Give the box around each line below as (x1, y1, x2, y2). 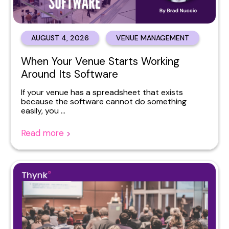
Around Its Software (21, 67, 118, 81)
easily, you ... (21, 105, 65, 116)
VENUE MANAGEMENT (116, 33, 189, 42)
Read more (21, 127, 66, 139)
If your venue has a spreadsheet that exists (21, 87, 183, 98)
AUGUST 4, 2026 (31, 33, 89, 42)
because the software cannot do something (21, 96, 187, 107)
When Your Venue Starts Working (21, 54, 179, 68)
